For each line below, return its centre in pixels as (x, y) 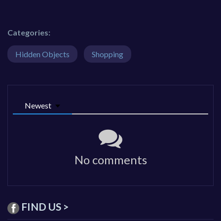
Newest (38, 105)
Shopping (108, 54)
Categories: (29, 32)
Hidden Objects (42, 54)
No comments (110, 159)
